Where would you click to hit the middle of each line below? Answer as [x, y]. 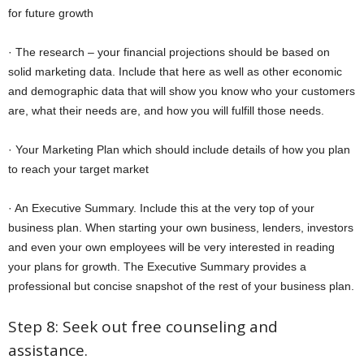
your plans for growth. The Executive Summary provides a [157, 267]
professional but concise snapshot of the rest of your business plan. [181, 286]
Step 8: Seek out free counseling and [143, 327]
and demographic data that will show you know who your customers [182, 91]
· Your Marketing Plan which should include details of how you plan [179, 150]
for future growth [51, 13]
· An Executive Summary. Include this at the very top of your [161, 208]
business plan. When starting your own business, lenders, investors [181, 228]
